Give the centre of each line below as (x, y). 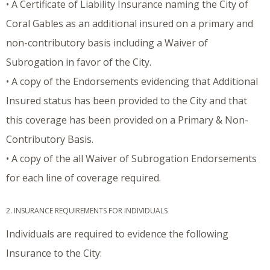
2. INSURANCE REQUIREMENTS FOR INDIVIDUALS (87, 211)
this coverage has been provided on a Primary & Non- (127, 120)
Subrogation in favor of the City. (79, 62)
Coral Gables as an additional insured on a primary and (130, 24)
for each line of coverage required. (83, 178)
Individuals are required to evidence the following (117, 234)
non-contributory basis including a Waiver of (107, 43)
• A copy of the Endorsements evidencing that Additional (132, 82)
